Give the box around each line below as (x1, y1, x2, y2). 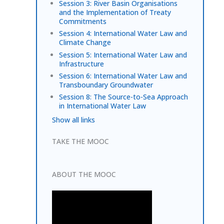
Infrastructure (59, 58, 104, 68)
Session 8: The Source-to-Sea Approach (59, 92, 188, 102)
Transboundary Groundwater (59, 79, 153, 89)
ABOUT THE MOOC (52, 169, 116, 179)
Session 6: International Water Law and (59, 70, 187, 80)
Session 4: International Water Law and (59, 28, 187, 38)
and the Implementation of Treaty (59, 7, 171, 17)
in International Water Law (59, 101, 146, 111)
